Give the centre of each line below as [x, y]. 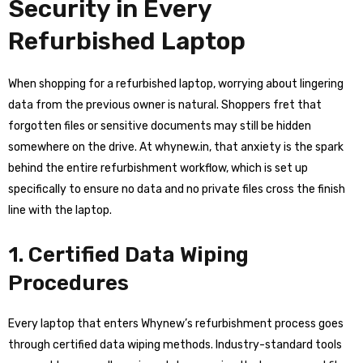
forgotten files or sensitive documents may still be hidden [160, 126]
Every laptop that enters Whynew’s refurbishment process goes [176, 324]
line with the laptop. [60, 210]
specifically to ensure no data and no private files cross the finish [177, 189]
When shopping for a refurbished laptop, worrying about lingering [176, 84]
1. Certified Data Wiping [128, 255]
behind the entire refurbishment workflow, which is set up [158, 168]
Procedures [68, 283]
